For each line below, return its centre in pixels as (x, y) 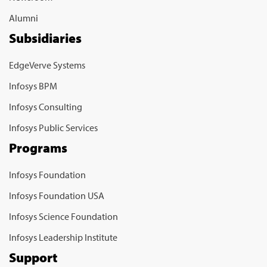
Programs (38, 148)
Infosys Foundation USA (57, 196)
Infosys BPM (33, 86)
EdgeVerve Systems (47, 65)
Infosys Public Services (53, 128)
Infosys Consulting (46, 107)
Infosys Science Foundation (63, 217)
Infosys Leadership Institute (63, 237)
